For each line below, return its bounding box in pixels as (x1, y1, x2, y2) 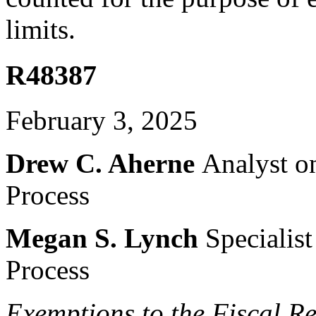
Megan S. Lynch (6, 223, 205, 254)
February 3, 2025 (6, 105, 197, 136)
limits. (6, 13, 75, 44)
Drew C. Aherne (6, 148, 202, 179)
